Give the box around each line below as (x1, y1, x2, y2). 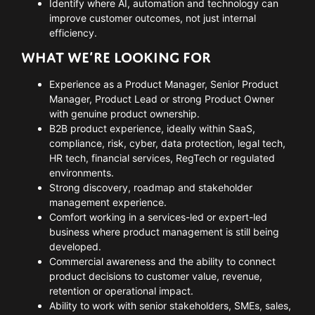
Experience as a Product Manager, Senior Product (49, 78, 278, 91)
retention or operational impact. (49, 285, 193, 297)
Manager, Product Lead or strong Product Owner (49, 93, 274, 105)
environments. (49, 167, 114, 179)
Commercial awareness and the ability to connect (49, 255, 276, 268)
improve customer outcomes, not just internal (49, 11, 256, 24)
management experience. (49, 196, 167, 209)
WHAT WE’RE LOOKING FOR (21, 49, 211, 66)
